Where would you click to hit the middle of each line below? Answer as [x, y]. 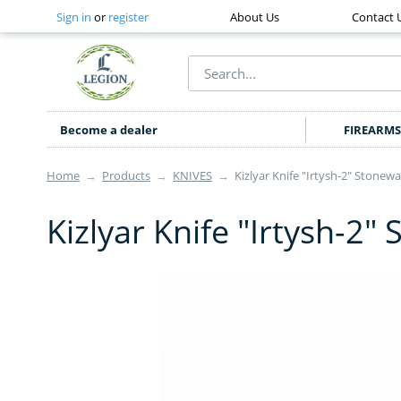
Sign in [74, 17]
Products [126, 176]
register [128, 17]
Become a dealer [109, 130]
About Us [255, 17]
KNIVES [192, 176]
